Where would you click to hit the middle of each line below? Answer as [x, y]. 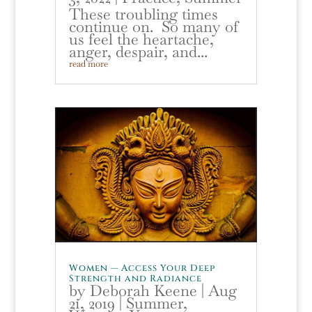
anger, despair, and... [138, 51]
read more [88, 63]
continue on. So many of [153, 26]
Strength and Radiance [135, 278]
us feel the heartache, [141, 39]
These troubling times [143, 14]
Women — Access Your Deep [142, 268]
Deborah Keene [143, 290]
